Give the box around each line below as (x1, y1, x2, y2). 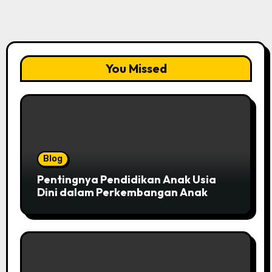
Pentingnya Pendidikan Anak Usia (36, 172, 216, 186)
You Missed (105, 60, 167, 76)
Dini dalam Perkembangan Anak (36, 185, 208, 199)
